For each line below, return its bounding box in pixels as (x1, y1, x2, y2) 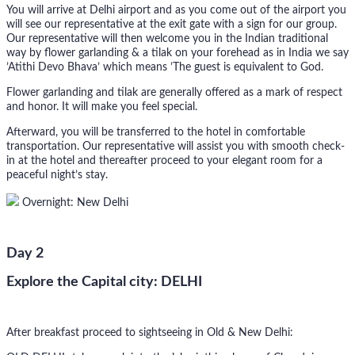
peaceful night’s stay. (6, 170, 108, 181)
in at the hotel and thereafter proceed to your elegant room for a (6, 155, 323, 167)
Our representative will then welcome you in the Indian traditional (6, 33, 328, 45)
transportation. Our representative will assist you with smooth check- (6, 141, 345, 153)
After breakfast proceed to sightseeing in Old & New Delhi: (6, 327, 293, 339)
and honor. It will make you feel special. (6, 101, 197, 113)
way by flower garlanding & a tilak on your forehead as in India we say (6, 48, 349, 59)
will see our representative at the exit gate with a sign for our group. (6, 19, 337, 31)
